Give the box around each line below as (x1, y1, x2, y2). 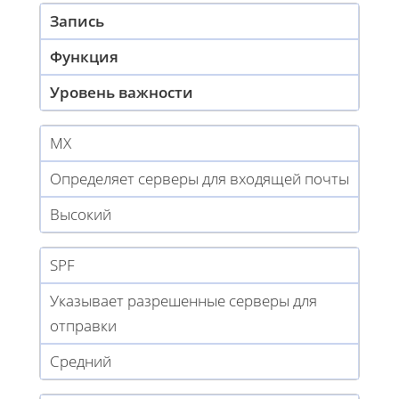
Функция (50, 45, 118, 67)
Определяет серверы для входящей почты (50, 167, 349, 189)
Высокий (50, 203, 111, 224)
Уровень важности (50, 81, 193, 102)
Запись (50, 10, 104, 31)
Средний (50, 350, 111, 371)
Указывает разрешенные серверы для (50, 289, 317, 311)
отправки (50, 314, 117, 336)
